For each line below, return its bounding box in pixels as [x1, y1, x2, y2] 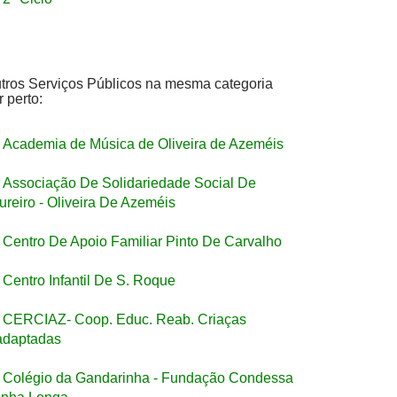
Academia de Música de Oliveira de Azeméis [3, 136, 284, 152]
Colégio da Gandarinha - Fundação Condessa [3, 370, 293, 385]
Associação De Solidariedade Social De [3, 175, 256, 191]
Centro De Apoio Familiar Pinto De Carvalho [3, 234, 282, 249]
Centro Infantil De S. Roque [3, 273, 175, 288]
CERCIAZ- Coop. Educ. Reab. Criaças [3, 312, 246, 327]
